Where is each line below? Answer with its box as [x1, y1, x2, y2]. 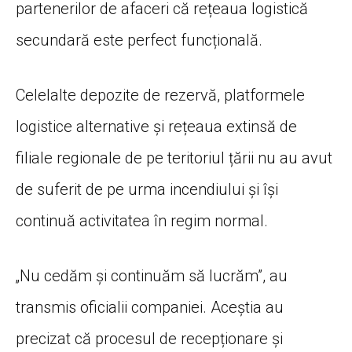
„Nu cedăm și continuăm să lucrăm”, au [16, 266, 288, 285]
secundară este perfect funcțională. [16, 30, 262, 49]
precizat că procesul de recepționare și [16, 328, 283, 348]
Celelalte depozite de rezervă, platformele [16, 85, 305, 104]
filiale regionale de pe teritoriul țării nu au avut [16, 148, 332, 167]
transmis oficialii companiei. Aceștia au [16, 297, 284, 317]
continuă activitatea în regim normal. [16, 211, 268, 230]
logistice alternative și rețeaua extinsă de [16, 116, 297, 136]
